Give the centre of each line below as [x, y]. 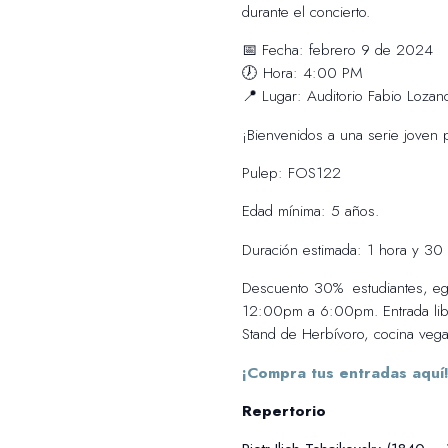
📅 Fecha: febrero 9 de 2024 [337, 50]
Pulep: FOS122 [293, 173]
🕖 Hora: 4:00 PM [302, 73]
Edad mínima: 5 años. [310, 211]
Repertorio [286, 410]
